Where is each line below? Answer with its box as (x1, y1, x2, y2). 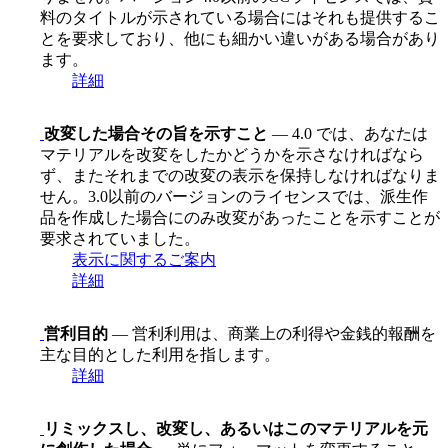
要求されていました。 (40, 229, 200, 247)
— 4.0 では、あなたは (268, 124, 428, 142)
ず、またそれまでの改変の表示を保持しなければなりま (40, 166, 440, 184)
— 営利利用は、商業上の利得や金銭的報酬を (108, 324, 436, 342)
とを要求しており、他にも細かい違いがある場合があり (40, 29, 440, 47)
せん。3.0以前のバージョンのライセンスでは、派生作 (40, 187, 428, 205)
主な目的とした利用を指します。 (40, 345, 280, 363)
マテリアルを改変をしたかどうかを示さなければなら (40, 145, 424, 163)
